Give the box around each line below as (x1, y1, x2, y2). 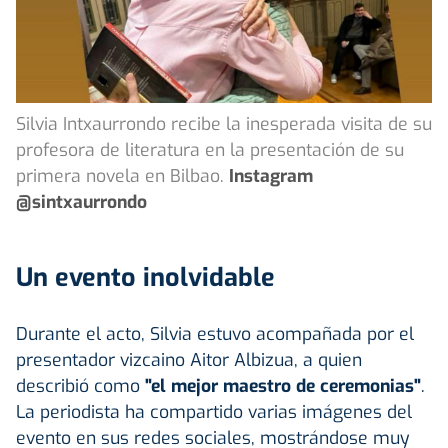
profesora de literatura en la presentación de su (16, 137, 404, 162)
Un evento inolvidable (16, 260, 275, 294)
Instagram (229, 163, 313, 188)
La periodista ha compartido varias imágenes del (16, 399, 412, 424)
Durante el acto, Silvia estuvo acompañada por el (16, 321, 414, 346)
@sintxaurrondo (16, 189, 147, 214)
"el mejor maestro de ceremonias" (140, 373, 421, 398)
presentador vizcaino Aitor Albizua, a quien (16, 347, 362, 372)
